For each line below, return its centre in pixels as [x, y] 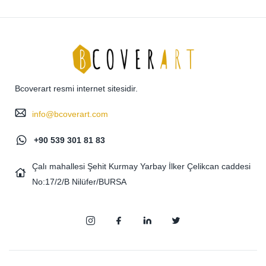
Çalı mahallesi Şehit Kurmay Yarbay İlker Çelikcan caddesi [141, 166]
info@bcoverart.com [70, 114]
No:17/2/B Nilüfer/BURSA [79, 181]
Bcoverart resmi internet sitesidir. [76, 88]
